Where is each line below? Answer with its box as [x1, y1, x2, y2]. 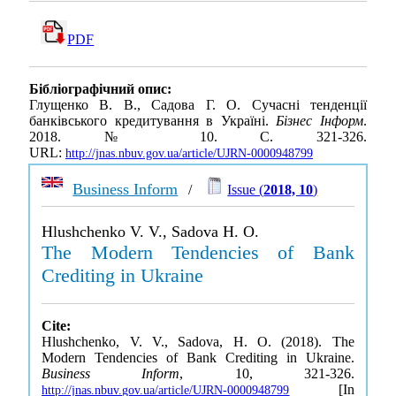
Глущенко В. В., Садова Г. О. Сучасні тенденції [29, 97, 367, 113]
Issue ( [227, 182, 264, 197]
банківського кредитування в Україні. [29, 113, 277, 129]
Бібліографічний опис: [29, 81, 171, 97]
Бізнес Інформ [276, 113, 364, 129]
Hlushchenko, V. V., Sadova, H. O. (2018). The [42, 334, 354, 349]
